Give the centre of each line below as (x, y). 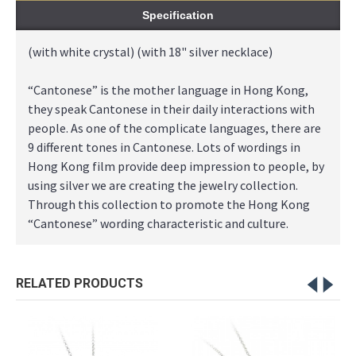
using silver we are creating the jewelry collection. (163, 185)
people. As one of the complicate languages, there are (174, 128)
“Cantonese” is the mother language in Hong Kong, (168, 89)
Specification (178, 15)
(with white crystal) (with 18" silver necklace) (150, 51)
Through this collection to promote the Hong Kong (169, 204)
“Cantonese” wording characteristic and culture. (158, 223)
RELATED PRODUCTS (79, 283)
